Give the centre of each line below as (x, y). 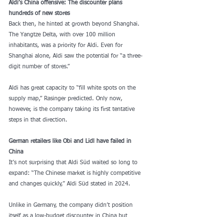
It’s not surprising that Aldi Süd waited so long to (74, 163)
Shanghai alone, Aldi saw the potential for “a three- (76, 56)
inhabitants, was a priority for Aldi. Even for (67, 46)
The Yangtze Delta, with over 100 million (63, 35)
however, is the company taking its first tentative (73, 109)
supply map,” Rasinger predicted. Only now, (67, 99)
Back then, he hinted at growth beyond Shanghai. (75, 24)
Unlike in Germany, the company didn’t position (72, 205)
